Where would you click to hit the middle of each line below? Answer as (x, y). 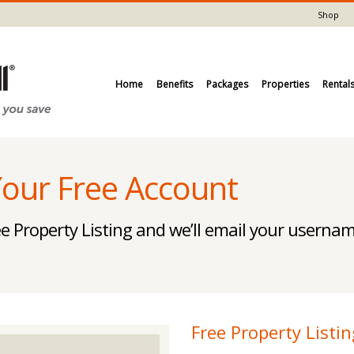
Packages (227, 84)
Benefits (175, 84)
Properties (285, 84)
